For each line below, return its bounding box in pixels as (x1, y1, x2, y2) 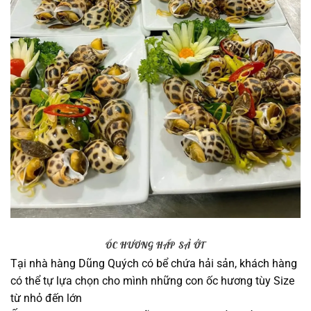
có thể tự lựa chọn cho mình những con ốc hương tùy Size (10, 274, 294, 287)
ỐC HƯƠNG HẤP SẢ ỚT (105, 238, 206, 251)
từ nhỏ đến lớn (10, 291, 82, 305)
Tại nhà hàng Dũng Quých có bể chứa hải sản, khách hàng (10, 256, 297, 270)
